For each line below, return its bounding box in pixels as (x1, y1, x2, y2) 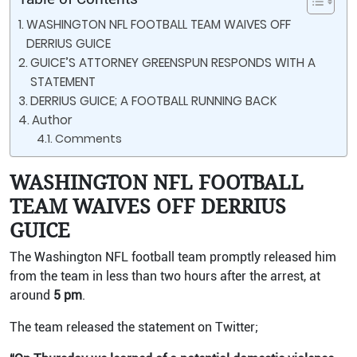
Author (32, 112, 73, 128)
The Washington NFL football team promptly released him (10, 249, 336, 265)
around (10, 288, 50, 303)
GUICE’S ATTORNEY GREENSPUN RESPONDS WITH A (30, 54, 316, 71)
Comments (54, 131, 122, 147)
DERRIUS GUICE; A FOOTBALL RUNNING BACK (30, 92, 278, 109)
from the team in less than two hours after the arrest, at (10, 269, 320, 284)
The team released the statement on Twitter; (10, 320, 258, 335)
